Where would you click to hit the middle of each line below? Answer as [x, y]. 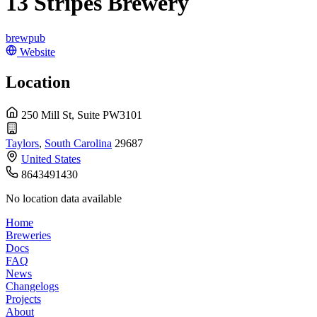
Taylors [22, 143]
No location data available [64, 198]
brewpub [25, 38]
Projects [23, 299]
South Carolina [78, 143]
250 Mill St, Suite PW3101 [82, 115]
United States [51, 158]
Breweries [28, 235]
